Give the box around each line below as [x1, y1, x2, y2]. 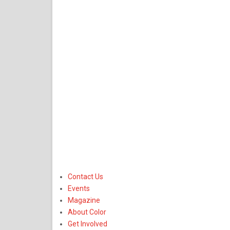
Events [68, 184, 90, 193]
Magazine [68, 196, 100, 204]
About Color [68, 207, 106, 216]
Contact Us [68, 172, 103, 181]
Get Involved [68, 219, 107, 228]
